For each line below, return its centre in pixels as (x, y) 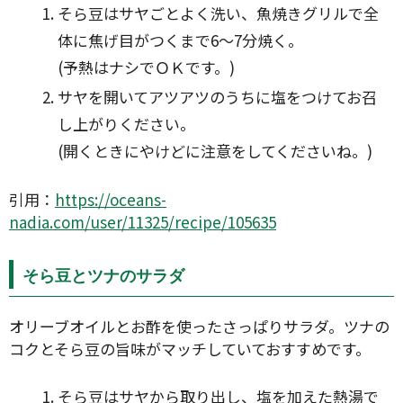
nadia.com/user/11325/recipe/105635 (143, 221)
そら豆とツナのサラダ (103, 276)
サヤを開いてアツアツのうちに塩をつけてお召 (218, 97)
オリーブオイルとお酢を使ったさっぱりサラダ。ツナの (199, 327)
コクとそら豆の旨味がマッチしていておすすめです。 (190, 349)
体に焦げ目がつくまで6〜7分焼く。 (181, 40)
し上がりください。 (127, 124)
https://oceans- (111, 199)
